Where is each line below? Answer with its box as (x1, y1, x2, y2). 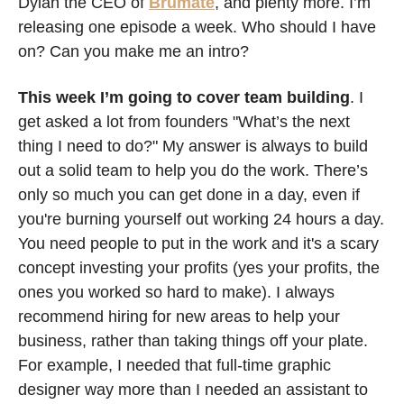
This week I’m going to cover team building (18, 88, 350, 106)
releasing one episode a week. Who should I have (18, 18, 376, 36)
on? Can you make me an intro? (18, 42, 253, 60)
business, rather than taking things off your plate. (18, 332, 368, 350)
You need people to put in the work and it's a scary (18, 234, 379, 252)
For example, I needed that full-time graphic (18, 356, 331, 374)
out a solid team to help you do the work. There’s (18, 161, 368, 179)
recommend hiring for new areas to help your (18, 308, 340, 326)
